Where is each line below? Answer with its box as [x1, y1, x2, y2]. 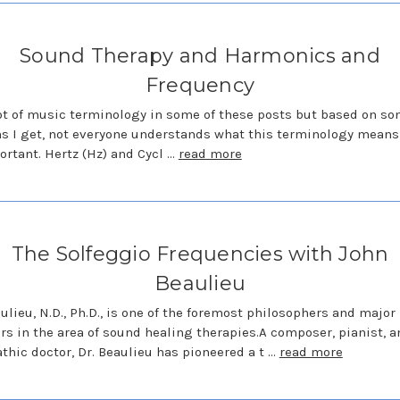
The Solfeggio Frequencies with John [11, 241, 389, 266]
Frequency [145, 72, 255, 97]
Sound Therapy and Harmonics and [20, 43, 380, 68]
